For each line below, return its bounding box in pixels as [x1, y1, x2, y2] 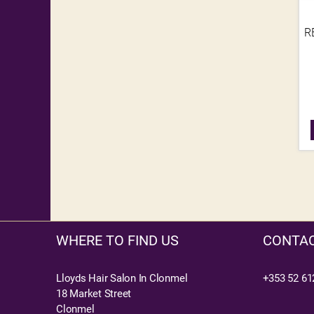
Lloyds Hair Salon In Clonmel [56, 272, 188, 285]
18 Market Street [56, 287, 132, 301]
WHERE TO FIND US [56, 232, 179, 250]
